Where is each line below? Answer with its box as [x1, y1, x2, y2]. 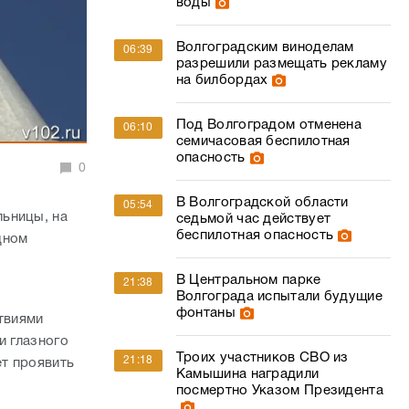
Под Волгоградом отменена [175, 119, 362, 131]
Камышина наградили [175, 368, 320, 381]
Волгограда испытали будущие [175, 290, 383, 303]
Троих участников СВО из [175, 351, 349, 364]
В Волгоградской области [175, 196, 349, 209]
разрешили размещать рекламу [175, 58, 387, 70]
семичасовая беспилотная [175, 135, 351, 148]
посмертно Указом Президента [175, 384, 383, 397]
